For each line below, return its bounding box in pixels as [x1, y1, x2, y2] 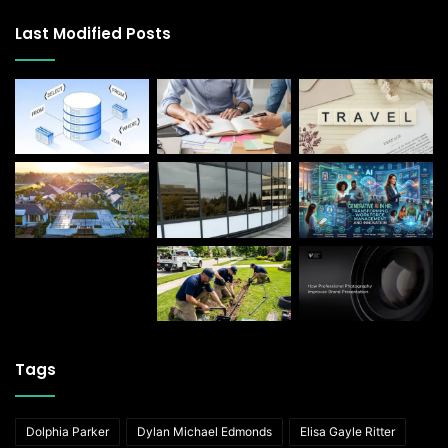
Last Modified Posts [15, 22, 171, 44]
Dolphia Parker [26, 424, 109, 440]
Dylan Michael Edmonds [137, 424, 272, 440]
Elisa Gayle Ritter [300, 424, 395, 440]
